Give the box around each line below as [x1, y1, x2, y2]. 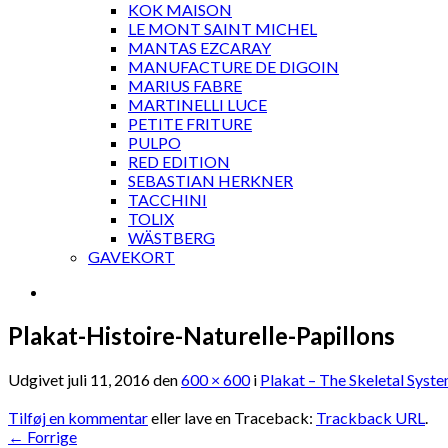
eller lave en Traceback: [148, 407, 316, 427]
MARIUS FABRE [128, 76, 242, 95]
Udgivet [8, 369, 67, 389]
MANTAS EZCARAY [128, 38, 271, 57]
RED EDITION [128, 152, 230, 171]
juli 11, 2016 [67, 369, 150, 389]
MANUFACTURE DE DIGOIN [128, 57, 339, 76]
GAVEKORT [88, 247, 175, 266]
